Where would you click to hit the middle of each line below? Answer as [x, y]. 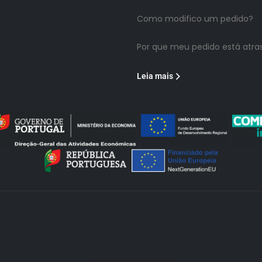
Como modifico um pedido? [195, 18]
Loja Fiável [137, 245]
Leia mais [155, 76]
